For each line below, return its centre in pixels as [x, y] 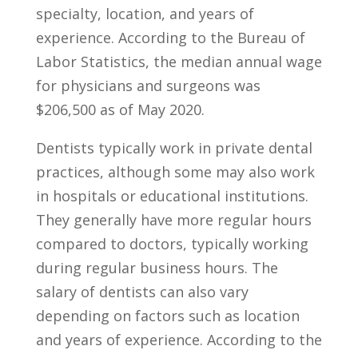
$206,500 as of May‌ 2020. [120, 109]
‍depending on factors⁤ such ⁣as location [167, 316]
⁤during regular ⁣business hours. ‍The [157, 268]
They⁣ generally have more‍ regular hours [173, 220]
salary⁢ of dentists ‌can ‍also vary [142, 292]
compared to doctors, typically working [172, 244]
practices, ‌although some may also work [175, 172]
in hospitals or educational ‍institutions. [172, 196]
